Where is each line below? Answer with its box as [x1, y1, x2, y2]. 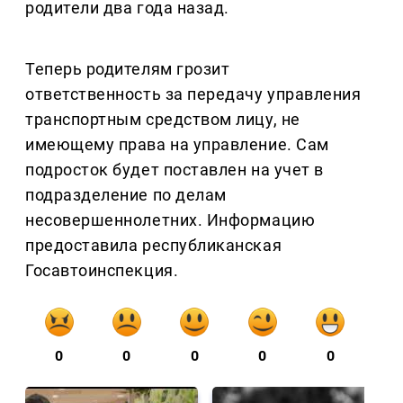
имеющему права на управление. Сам [25, 134, 329, 154]
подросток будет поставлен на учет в [25, 159, 324, 179]
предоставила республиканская [25, 235, 282, 255]
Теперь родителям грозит [25, 58, 230, 78]
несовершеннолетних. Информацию [25, 210, 316, 229]
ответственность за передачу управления [25, 84, 362, 103]
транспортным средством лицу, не [25, 109, 300, 129]
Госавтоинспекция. [25, 260, 179, 280]
